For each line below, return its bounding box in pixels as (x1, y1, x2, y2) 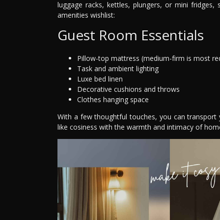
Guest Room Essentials (57, 25, 204, 44)
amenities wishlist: (57, 10, 115, 20)
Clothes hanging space (77, 94, 149, 104)
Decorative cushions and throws (77, 84, 180, 94)
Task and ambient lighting (77, 63, 159, 73)
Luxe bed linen (77, 74, 123, 83)
